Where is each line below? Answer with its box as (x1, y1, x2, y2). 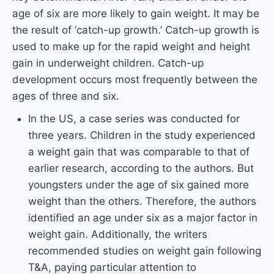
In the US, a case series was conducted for (28, 113, 240, 125)
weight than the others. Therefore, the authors (28, 195, 256, 208)
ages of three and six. (12, 90, 119, 103)
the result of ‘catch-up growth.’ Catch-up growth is (12, 24, 259, 37)
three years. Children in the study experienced (28, 129, 256, 142)
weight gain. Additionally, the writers (28, 228, 207, 241)
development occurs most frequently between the (12, 73, 257, 86)
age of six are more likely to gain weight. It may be (12, 7, 259, 20)
